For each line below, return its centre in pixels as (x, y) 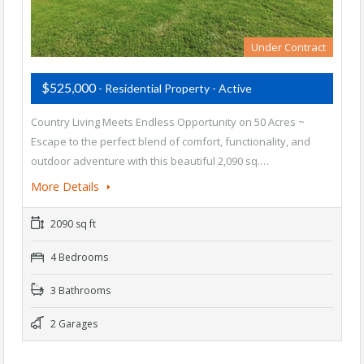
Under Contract (288, 48)
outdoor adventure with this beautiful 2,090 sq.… (150, 161)
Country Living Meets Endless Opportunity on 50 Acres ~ (168, 122)
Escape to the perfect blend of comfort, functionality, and (171, 142)
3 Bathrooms (79, 291)
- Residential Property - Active (175, 89)
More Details (67, 187)
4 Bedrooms (78, 258)
